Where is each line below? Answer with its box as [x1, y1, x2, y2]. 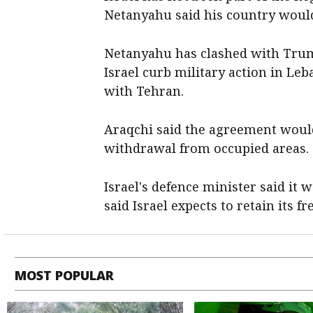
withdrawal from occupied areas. [104, 139, 310, 156]
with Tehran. [104, 82, 184, 99]
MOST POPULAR [15, 266, 115, 284]
